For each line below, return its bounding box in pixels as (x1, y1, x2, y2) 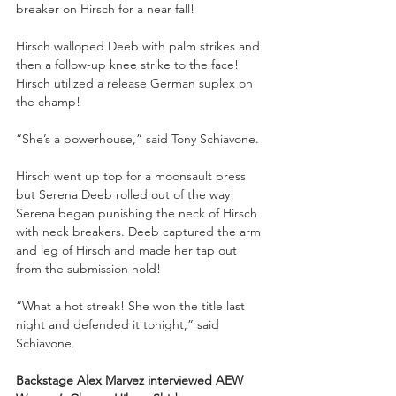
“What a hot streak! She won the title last (16, 297, 248, 314)
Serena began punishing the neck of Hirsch (16, 204, 261, 221)
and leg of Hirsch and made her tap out (16, 241, 240, 258)
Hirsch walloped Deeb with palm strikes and (16, 37, 263, 54)
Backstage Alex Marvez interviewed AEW (16, 371, 247, 388)
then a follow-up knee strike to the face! (16, 56, 242, 72)
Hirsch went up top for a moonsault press (16, 167, 249, 184)
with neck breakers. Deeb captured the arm (16, 223, 264, 240)
